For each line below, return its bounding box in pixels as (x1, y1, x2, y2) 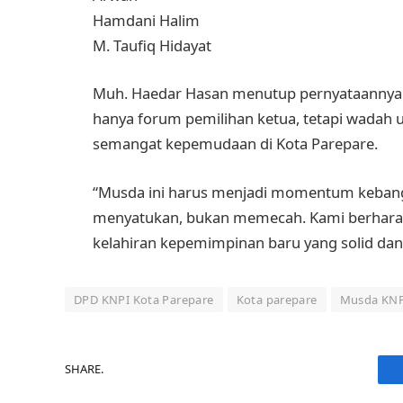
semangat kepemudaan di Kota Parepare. (93, 133, 378, 155)
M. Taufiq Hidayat (93, 34, 211, 56)
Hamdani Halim (93, 9, 200, 31)
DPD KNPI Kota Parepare (74, 291, 214, 308)
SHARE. (65, 361, 103, 378)
